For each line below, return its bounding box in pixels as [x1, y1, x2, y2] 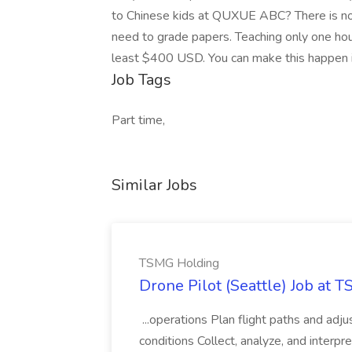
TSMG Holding [139, 255, 219, 272]
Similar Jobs [112, 174, 197, 196]
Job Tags [112, 69, 171, 90]
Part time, [112, 112, 165, 129]
